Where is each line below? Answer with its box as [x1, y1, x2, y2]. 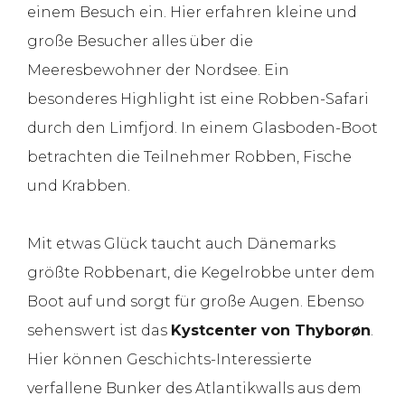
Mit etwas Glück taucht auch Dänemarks [27, 234, 335, 252]
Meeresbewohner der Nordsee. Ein [27, 61, 289, 79]
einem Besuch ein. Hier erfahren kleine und [27, 3, 357, 21]
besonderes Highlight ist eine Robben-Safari [27, 89, 369, 108]
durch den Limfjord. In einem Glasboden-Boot [27, 118, 378, 137]
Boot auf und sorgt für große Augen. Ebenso [27, 292, 364, 310]
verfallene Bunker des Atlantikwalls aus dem [27, 379, 362, 397]
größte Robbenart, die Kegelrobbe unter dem [27, 263, 375, 281]
